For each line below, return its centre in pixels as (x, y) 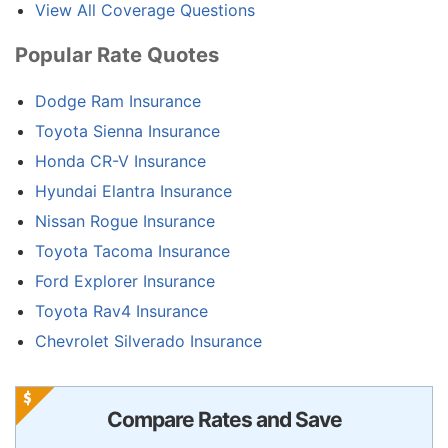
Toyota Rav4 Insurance (121, 311)
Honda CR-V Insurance (120, 161)
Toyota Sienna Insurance (127, 131)
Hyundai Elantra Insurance (133, 191)
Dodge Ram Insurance (118, 101)
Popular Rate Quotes (117, 55)
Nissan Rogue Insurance (125, 221)
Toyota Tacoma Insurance (132, 251)
